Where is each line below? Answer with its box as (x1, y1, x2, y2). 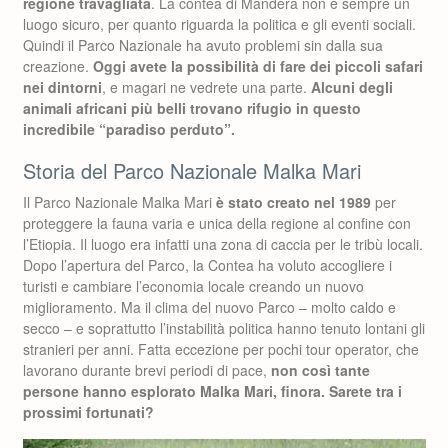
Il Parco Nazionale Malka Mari (23, 192, 216, 212)
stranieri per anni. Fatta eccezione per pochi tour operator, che (23, 339, 419, 359)
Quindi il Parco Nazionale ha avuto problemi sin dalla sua (23, 35, 383, 55)
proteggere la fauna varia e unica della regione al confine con (23, 213, 411, 233)
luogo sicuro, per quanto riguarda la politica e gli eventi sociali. (23, 14, 416, 34)
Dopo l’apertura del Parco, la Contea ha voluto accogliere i (23, 255, 392, 275)
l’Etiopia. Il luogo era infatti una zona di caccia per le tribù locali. (23, 234, 423, 254)
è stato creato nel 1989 (216, 192, 371, 212)
